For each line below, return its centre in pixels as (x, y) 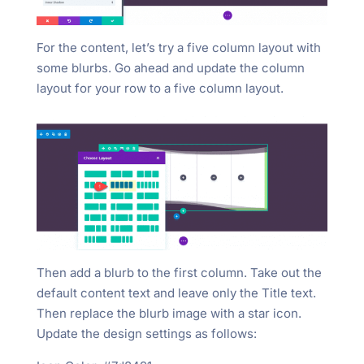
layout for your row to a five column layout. (160, 88)
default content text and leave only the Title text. (176, 293)
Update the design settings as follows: (146, 334)
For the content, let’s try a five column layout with (178, 47)
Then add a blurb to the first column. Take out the (179, 273)
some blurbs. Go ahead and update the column (170, 67)
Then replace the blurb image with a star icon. (169, 314)
